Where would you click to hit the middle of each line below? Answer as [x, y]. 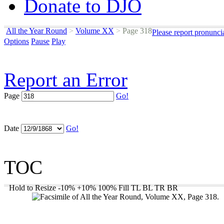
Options [16, 41]
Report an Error [66, 80]
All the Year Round [36, 31]
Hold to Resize [32, 188]
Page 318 [136, 31]
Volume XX [95, 31]
